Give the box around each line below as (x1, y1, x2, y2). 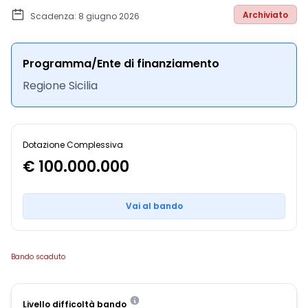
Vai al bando (125, 200, 183, 212)
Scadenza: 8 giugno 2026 (30, 10, 140, 22)
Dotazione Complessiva (23, 139, 123, 151)
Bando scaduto (11, 252, 65, 262)
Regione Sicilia (23, 78, 98, 93)
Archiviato (243, 9, 288, 21)
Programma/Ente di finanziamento (23, 56, 219, 71)
